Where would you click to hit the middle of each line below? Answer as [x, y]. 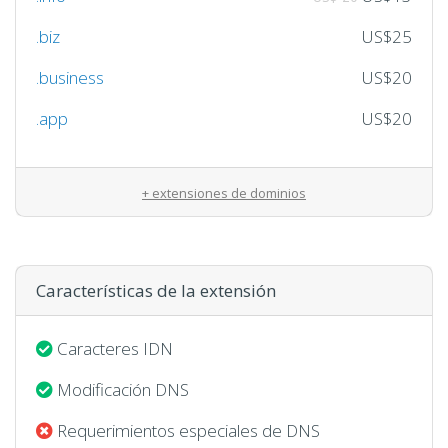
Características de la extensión [156, 290]
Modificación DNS [121, 389]
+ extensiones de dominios [224, 192]
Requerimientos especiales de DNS [186, 430]
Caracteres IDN [113, 348]
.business [70, 77]
